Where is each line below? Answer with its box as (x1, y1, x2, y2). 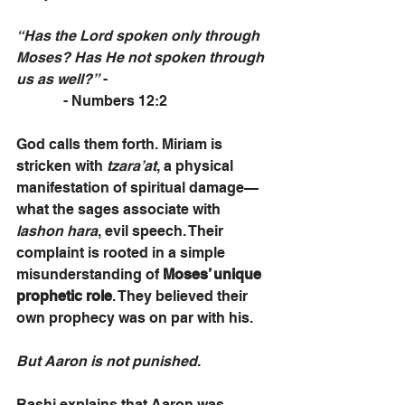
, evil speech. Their (98, 222, 227, 240)
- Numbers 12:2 (16, 92, 167, 109)
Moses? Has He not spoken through (16, 49, 268, 66)
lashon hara (16, 222, 98, 240)
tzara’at (107, 157, 156, 174)
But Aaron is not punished (16, 353, 197, 370)
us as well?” (16, 71, 99, 88)
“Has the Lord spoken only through (16, 27, 263, 44)
